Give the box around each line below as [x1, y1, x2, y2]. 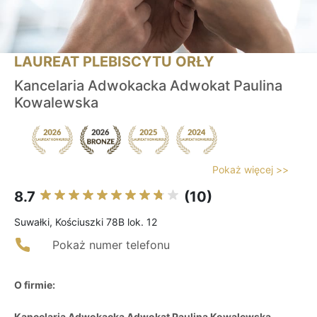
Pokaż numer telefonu [52, 238, 170, 253]
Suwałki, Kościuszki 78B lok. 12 [14, 216, 157, 229]
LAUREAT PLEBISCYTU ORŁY [14, 53, 214, 71]
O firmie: [14, 279, 55, 292]
